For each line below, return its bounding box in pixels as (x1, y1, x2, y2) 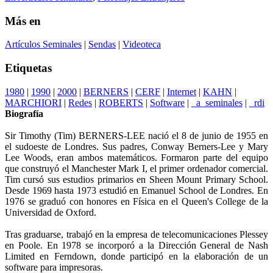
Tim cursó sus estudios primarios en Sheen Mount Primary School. (5, 174, 268, 185)
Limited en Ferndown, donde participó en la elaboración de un (5, 250, 268, 261)
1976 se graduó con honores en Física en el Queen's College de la (5, 196, 268, 207)
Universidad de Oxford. (5, 207, 96, 218)
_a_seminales (191, 97, 243, 108)
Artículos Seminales (5, 39, 82, 50)
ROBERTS (99, 97, 143, 108)
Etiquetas (5, 62, 52, 75)
